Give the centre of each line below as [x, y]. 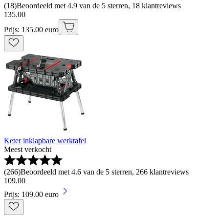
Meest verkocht [28, 150]
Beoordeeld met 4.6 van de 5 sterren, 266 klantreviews [105, 172]
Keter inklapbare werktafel [45, 141]
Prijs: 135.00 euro [31, 30]
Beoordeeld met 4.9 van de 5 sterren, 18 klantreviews [99, 6]
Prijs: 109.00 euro [31, 195]
